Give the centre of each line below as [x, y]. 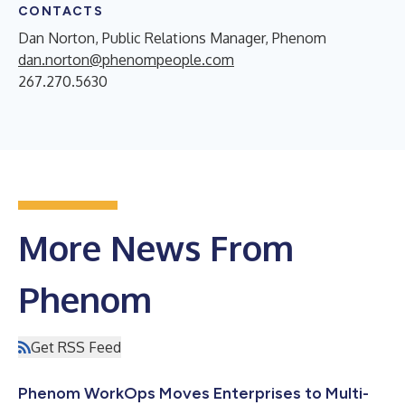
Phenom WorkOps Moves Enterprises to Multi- [193, 393]
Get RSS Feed [76, 347]
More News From [156, 247]
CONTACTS [61, 11]
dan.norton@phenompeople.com [126, 59]
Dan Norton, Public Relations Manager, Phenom [172, 38]
